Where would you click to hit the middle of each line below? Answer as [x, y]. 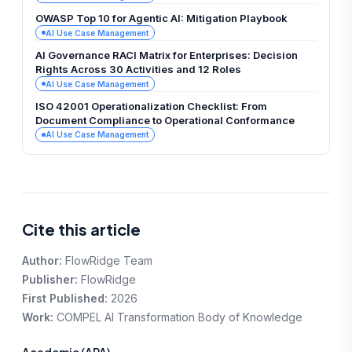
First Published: [65, 299]
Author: [42, 261]
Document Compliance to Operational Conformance [165, 120]
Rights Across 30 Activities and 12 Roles [138, 69]
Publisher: [50, 280]
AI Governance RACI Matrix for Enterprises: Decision [167, 55]
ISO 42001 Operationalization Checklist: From [151, 106]
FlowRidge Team [109, 261]
